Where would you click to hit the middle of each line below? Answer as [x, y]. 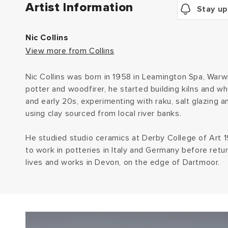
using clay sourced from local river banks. [104, 113]
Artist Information [79, 7]
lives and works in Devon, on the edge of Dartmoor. [123, 162]
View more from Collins [70, 51]
